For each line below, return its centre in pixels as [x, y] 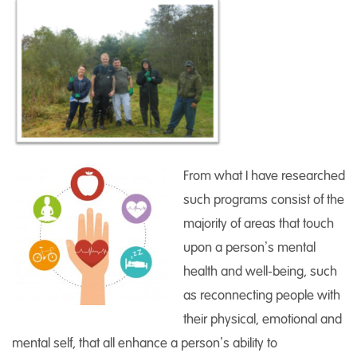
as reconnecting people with [262, 295]
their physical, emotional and [263, 319]
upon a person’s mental [249, 247]
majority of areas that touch [259, 223]
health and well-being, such [260, 271]
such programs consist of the [264, 199]
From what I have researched [264, 175]
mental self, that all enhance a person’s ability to [145, 343]
